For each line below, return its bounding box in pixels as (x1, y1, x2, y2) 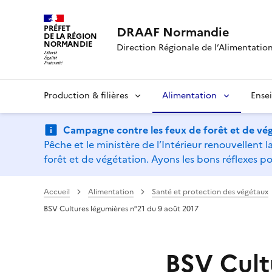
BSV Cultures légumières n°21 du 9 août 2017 (44, 203, 199, 214)
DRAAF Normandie (116, 22, 229, 41)
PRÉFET (44, 22, 71, 34)
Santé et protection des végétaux (152, 186, 268, 197)
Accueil (44, 186, 70, 197)
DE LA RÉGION (44, 30, 97, 42)
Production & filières (44, 89, 128, 102)
